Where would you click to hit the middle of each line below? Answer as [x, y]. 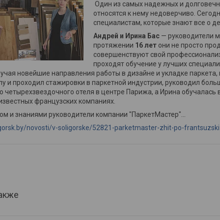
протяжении [114, 45]
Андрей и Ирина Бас [126, 36]
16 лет [146, 45]
